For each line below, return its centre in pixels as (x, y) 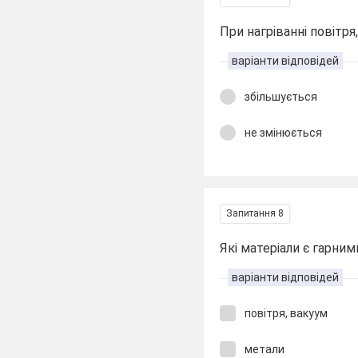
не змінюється (284, 132)
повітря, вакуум (286, 313)
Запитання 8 (255, 213)
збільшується (281, 97)
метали (265, 349)
